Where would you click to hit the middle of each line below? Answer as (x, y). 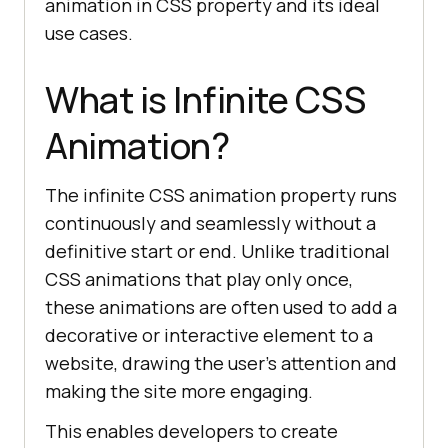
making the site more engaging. (179, 391)
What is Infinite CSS (205, 100)
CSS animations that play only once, (199, 279)
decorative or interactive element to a (209, 335)
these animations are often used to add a (221, 307)
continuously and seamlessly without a (210, 223)
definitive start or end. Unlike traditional (217, 251)
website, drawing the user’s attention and (221, 363)
